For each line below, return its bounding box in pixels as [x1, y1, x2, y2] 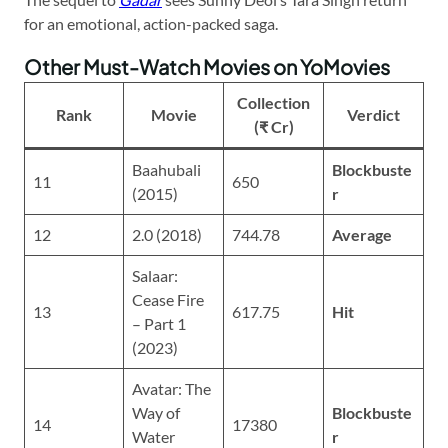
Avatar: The [132, 378, 211, 398]
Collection [237, 92, 310, 112]
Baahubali [132, 159, 201, 179]
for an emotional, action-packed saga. [24, 13, 278, 33]
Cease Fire [132, 289, 204, 309]
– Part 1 [132, 313, 186, 333]
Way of [132, 402, 180, 422]
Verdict [347, 104, 400, 124]
